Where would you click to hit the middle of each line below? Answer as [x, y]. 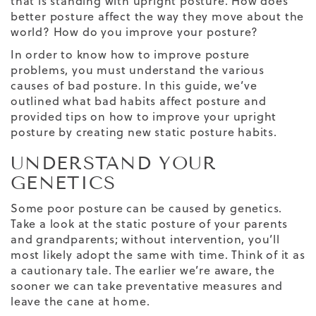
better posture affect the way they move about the [158, 16]
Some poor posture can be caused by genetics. [147, 208]
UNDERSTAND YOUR [114, 163]
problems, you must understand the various [138, 69]
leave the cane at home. [80, 301]
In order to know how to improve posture [130, 54]
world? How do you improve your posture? [135, 31]
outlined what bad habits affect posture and [139, 101]
